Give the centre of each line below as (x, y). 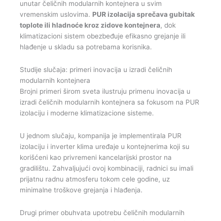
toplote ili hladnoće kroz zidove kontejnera (90, 25)
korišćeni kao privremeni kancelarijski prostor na (96, 157)
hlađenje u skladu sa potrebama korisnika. (86, 47)
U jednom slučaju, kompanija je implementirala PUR (101, 135)
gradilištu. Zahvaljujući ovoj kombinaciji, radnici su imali (107, 168)
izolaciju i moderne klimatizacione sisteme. (88, 113)
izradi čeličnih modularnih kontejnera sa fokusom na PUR (110, 102)
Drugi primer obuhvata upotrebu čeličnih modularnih (102, 212)
